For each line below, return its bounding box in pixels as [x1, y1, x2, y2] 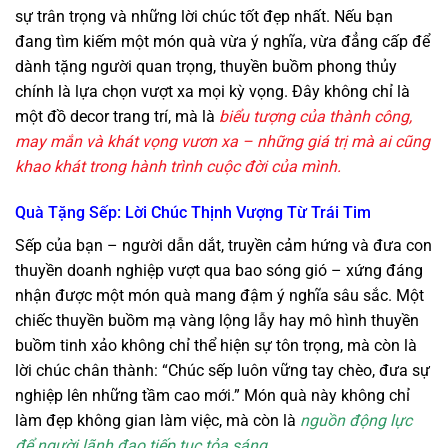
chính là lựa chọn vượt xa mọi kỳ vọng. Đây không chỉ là [15, 82, 410, 102]
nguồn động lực [300, 411, 412, 431]
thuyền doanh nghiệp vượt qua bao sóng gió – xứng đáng [15, 261, 423, 281]
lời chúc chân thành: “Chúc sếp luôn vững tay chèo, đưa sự [15, 361, 430, 381]
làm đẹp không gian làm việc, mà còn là [15, 411, 300, 431]
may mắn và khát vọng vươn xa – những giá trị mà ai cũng [15, 132, 430, 152]
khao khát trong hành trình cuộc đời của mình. [15, 157, 341, 177]
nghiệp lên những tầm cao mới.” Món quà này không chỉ [15, 386, 410, 406]
